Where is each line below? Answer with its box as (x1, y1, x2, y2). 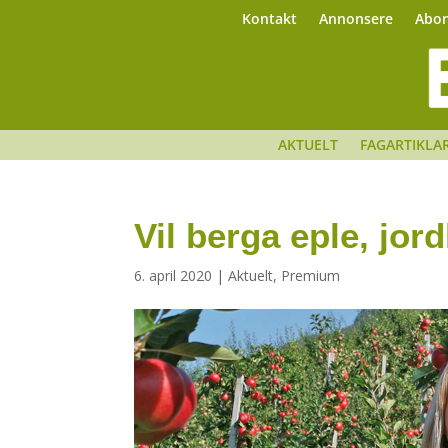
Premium (281, 266, 341, 286)
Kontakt (241, 9, 297, 28)
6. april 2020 (134, 266, 213, 286)
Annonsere (318, 9, 393, 28)
